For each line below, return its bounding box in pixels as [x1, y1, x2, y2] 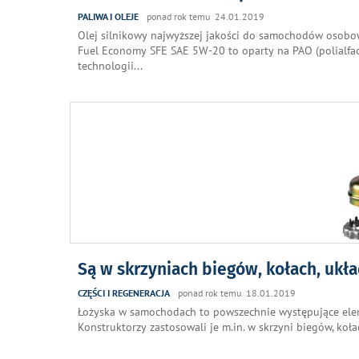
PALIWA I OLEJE [78, 10, 139, 22]
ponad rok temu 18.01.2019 [178, 286, 296, 299]
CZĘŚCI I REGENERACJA [78, 286, 170, 299]
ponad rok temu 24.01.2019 [147, 10, 264, 22]
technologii [78, 58, 134, 73]
